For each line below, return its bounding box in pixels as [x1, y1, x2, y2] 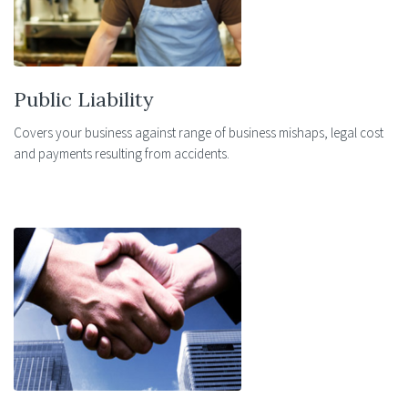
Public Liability [14, 86, 154, 112]
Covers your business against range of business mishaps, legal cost [14, 123, 383, 141]
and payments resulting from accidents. [14, 144, 229, 162]
